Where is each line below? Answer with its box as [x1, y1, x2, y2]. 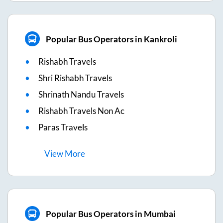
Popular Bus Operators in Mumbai [45, 208, 176, 219]
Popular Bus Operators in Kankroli [45, 33, 177, 44]
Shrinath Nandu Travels [38, 89, 124, 100]
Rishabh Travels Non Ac [38, 106, 124, 116]
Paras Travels [38, 122, 88, 133]
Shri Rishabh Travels [38, 73, 112, 84]
